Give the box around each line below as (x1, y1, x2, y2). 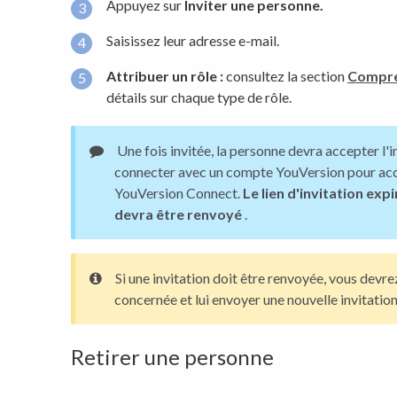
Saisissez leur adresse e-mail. (106, 31, 279, 49)
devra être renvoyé (114, 206, 242, 223)
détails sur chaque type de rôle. (106, 88, 292, 105)
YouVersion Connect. (114, 184, 243, 202)
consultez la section (223, 66, 347, 84)
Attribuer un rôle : (106, 66, 223, 84)
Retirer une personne (71, 344, 274, 370)
